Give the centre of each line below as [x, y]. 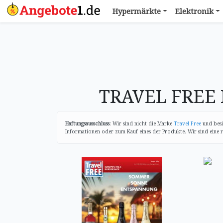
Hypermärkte [137, 11]
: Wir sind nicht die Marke [142, 123]
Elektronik [194, 11]
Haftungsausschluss [87, 123]
